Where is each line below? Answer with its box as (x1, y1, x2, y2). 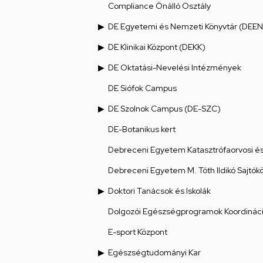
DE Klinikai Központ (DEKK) (108, 42, 205, 53)
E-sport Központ (108, 227, 167, 238)
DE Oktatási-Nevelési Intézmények (108, 62, 241, 73)
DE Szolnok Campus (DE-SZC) (108, 103, 221, 114)
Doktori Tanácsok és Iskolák (108, 186, 211, 197)
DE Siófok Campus (108, 83, 177, 94)
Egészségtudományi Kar (108, 247, 201, 258)
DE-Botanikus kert (108, 124, 176, 135)
